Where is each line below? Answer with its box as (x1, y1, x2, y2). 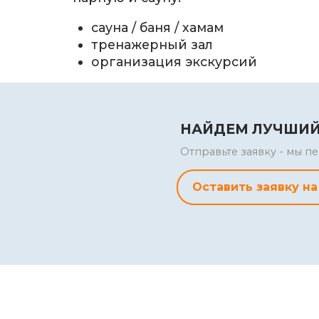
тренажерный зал (91, 36, 214, 52)
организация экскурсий (91, 53, 258, 69)
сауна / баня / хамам (91, 19, 224, 35)
